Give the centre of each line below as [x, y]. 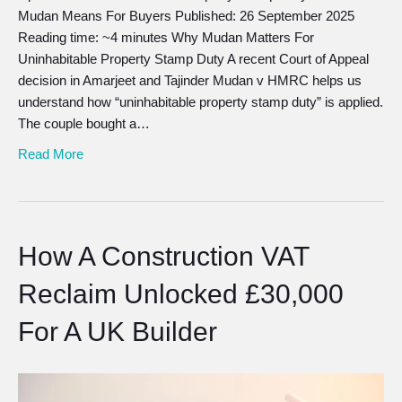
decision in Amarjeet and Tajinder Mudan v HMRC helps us [190, 80]
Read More [51, 153]
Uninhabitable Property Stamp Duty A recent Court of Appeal [193, 58]
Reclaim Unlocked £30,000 [181, 293]
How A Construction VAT [163, 256]
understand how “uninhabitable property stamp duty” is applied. [201, 101]
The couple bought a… [84, 123]
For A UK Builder [118, 331]
